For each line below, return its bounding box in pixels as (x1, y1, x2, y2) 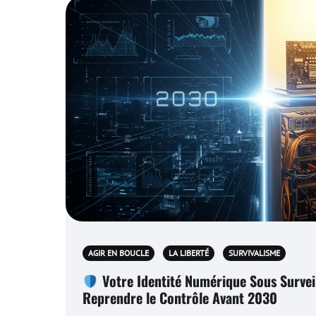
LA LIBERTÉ (169, 248, 209, 258)
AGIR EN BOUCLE (88, 248, 149, 258)
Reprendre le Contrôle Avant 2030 (83, 287, 277, 308)
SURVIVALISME (229, 248, 280, 258)
